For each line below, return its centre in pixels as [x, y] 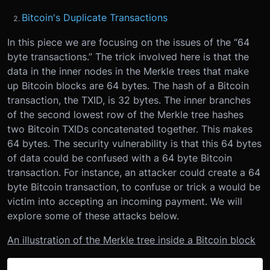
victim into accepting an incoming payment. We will [125, 201]
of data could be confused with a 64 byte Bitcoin [120, 158]
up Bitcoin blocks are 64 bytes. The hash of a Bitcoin [128, 85]
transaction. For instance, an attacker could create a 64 [134, 172]
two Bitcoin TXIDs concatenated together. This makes [130, 129]
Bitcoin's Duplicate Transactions [95, 17]
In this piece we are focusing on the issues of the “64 [128, 42]
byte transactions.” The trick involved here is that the [128, 56]
